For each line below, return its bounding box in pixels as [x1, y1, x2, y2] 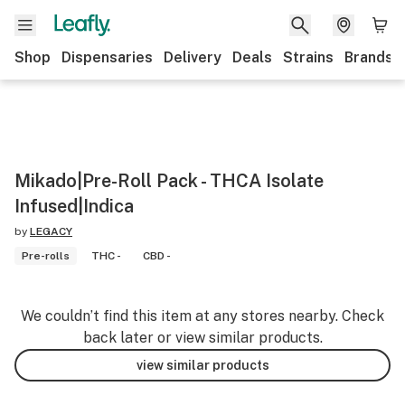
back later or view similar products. [82, 329, 323, 346]
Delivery [164, 49, 221, 66]
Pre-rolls [22, 250, 70, 262]
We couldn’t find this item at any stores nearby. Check [21, 307, 384, 325]
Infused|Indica [14, 195, 134, 217]
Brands [344, 49, 393, 66]
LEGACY [30, 225, 72, 238]
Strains [283, 49, 334, 66]
